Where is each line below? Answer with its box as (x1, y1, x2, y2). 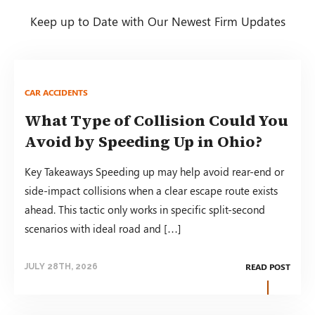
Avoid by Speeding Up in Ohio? (25, 130, 262, 152)
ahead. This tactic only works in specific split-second (25, 202, 265, 217)
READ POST (245, 260, 290, 272)
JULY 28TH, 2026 (25, 261, 98, 271)
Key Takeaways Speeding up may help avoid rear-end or (25, 164, 284, 179)
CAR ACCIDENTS (25, 86, 88, 98)
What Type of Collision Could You (25, 109, 288, 131)
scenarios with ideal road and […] (25, 221, 181, 236)
